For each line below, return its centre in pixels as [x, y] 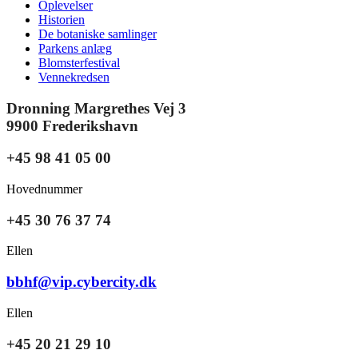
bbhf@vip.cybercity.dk [82, 282]
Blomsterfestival [79, 62]
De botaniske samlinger [97, 34]
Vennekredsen [74, 77]
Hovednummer [44, 189]
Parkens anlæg [75, 48]
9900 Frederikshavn [72, 125]
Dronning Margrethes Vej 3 [96, 108]
